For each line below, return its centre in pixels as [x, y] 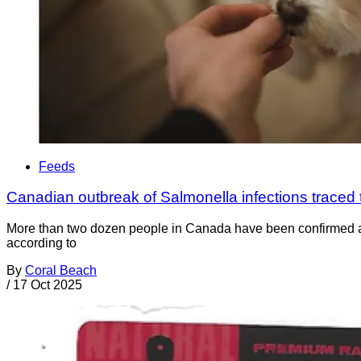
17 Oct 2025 [48, 285]
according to [41, 243]
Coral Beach [61, 271]
